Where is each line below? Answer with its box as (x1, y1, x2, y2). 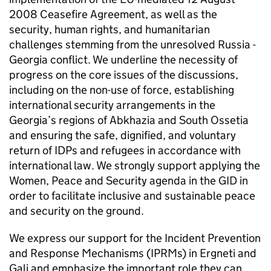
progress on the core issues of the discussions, (9, 68, 238, 82)
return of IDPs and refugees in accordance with (9, 143, 241, 157)
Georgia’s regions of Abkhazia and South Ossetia (9, 113, 249, 127)
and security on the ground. (9, 204, 144, 218)
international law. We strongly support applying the (9, 158, 260, 172)
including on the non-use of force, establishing (9, 83, 234, 97)
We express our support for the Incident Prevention (9, 231, 261, 245)
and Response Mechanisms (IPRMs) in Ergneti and (9, 246, 256, 260)
